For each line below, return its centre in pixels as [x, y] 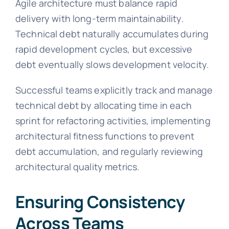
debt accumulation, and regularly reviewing [109, 151]
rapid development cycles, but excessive [104, 49]
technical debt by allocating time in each [103, 105]
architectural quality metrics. [77, 166]
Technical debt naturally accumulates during [112, 33]
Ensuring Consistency [100, 201]
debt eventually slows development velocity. [112, 64]
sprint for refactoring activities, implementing [113, 120]
